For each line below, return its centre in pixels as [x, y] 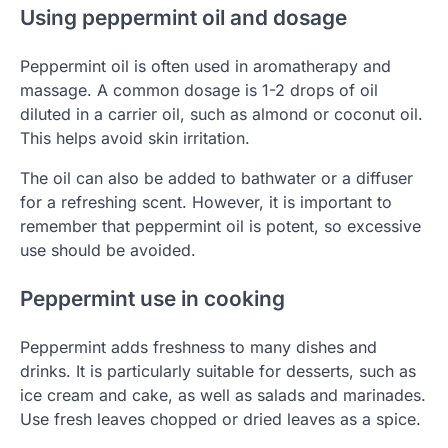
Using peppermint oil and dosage [183, 18]
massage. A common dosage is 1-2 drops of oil [199, 89]
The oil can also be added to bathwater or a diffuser [216, 177]
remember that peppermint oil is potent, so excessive [220, 225]
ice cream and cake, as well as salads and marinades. [223, 394]
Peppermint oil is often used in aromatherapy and [205, 65]
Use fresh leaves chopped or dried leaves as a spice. [220, 418]
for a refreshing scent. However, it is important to [206, 201]
